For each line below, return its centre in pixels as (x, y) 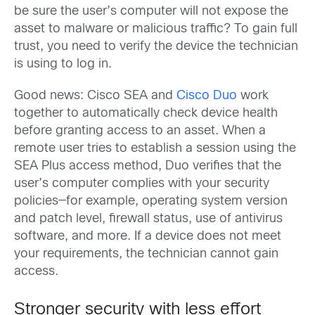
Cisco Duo (207, 96)
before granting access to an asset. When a (140, 131)
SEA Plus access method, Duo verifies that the (148, 167)
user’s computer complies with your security (142, 184)
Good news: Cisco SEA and (95, 96)
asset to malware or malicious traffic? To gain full (156, 29)
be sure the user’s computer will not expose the (151, 12)
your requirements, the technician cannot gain (146, 255)
